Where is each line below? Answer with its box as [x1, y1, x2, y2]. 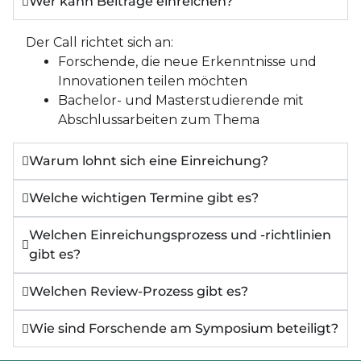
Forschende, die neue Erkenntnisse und [58, 54, 317, 70]
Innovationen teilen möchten [58, 73, 247, 89]
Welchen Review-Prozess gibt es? [29, 284, 248, 300]
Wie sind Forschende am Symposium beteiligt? [29, 321, 338, 337]
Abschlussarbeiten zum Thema [58, 112, 259, 128]
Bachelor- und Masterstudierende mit [58, 93, 304, 109]
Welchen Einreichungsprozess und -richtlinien [29, 227, 331, 243]
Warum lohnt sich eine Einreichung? [29, 153, 268, 169]
